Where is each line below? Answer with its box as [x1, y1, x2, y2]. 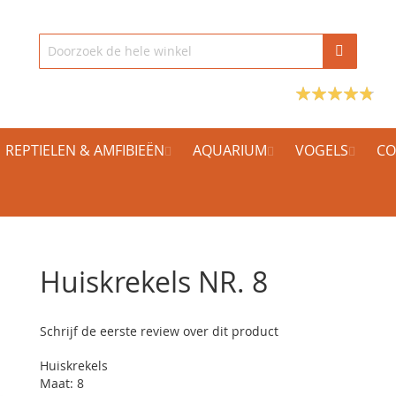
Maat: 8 [40, 375, 85, 392]
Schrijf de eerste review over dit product [40, 323, 279, 339]
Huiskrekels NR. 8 [40, 263, 269, 301]
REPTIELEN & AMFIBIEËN [5, 141, 164, 160]
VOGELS [295, 141, 348, 160]
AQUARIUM [193, 141, 267, 160]
